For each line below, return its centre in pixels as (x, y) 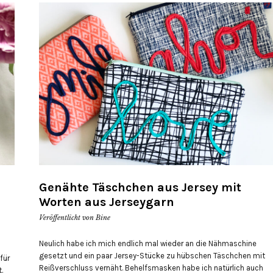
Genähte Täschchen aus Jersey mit (140, 188)
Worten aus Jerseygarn (107, 202)
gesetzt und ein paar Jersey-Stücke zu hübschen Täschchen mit (152, 256)
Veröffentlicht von (67, 218)
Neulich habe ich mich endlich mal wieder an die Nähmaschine (148, 244)
